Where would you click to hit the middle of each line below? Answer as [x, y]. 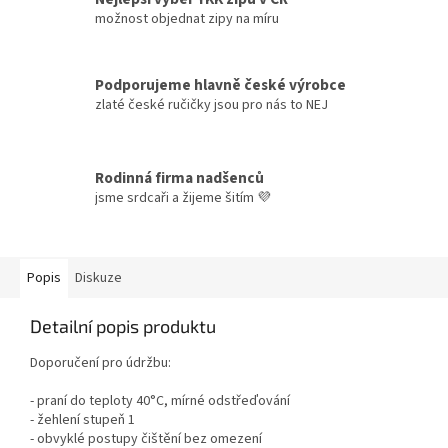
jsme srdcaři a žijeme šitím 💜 [183, 198]
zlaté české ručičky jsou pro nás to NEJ [211, 104]
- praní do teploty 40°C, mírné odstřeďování [160, 401]
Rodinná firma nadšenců [179, 178]
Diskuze [98, 278]
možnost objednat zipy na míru [187, 19]
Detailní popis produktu [123, 326]
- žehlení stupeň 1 [82, 420]
